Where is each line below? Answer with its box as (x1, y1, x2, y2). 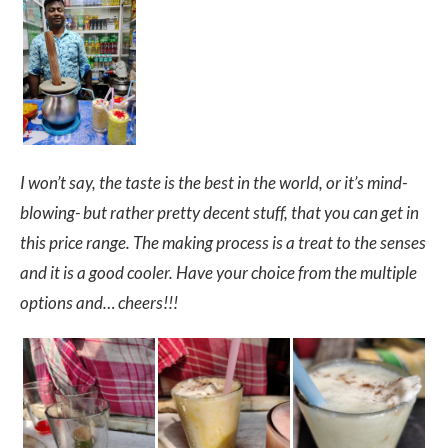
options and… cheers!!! (20, 291, 178, 313)
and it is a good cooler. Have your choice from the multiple (20, 261, 417, 283)
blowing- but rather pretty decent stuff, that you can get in (20, 201, 419, 223)
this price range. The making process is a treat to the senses (20, 231, 426, 253)
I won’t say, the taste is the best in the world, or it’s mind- (20, 171, 407, 193)
